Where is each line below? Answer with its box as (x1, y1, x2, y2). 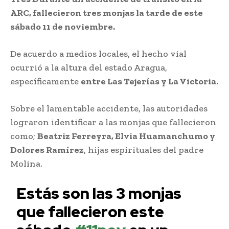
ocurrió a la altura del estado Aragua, (10, 61, 167, 73)
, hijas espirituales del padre (84, 144, 203, 155)
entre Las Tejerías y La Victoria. (81, 75, 218, 87)
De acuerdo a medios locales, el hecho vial (10, 48, 187, 59)
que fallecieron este (16, 201, 165, 222)
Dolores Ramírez (10, 144, 84, 155)
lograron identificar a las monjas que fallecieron (10, 116, 216, 128)
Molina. (10, 157, 42, 169)
